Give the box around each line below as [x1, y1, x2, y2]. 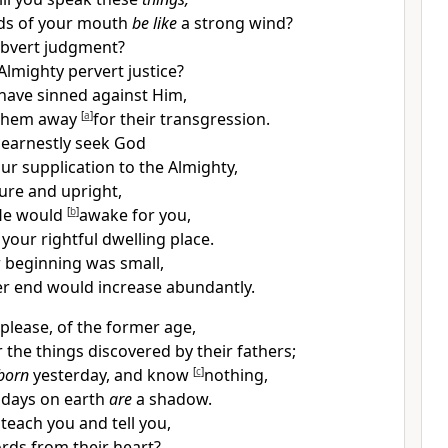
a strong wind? [176, 12, 293, 34]
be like [131, 12, 177, 34]
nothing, [203, 364, 268, 386]
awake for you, [78, 204, 191, 226]
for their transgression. [92, 108, 270, 130]
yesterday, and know [28, 364, 193, 386]
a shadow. [131, 388, 212, 410]
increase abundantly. [97, 276, 255, 298]
